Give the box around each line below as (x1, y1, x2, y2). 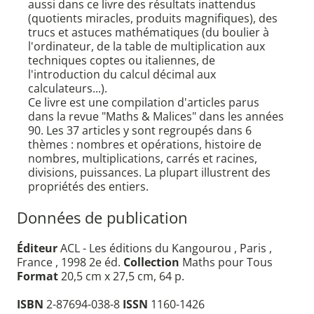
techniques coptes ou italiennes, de (28, 53, 215, 69)
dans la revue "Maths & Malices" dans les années (28, 109, 284, 125)
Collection (123, 254, 179, 271)
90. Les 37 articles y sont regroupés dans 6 (28, 123, 252, 139)
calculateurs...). (28, 81, 107, 97)
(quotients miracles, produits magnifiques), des (28, 11, 278, 27)
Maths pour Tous (179, 254, 273, 271)
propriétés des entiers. (28, 179, 149, 195)
